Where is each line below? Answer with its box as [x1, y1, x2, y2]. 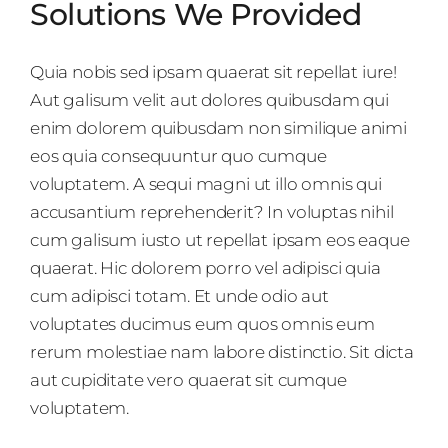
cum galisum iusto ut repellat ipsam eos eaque [30, 229, 410, 250]
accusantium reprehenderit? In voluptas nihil [30, 201, 394, 222]
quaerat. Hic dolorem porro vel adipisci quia [30, 257, 381, 278]
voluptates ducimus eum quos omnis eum [30, 313, 375, 334]
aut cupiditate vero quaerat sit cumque [30, 369, 347, 390]
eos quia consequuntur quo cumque [30, 145, 327, 166]
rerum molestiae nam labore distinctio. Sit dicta [30, 341, 414, 362]
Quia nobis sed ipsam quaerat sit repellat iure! [30, 61, 398, 82]
